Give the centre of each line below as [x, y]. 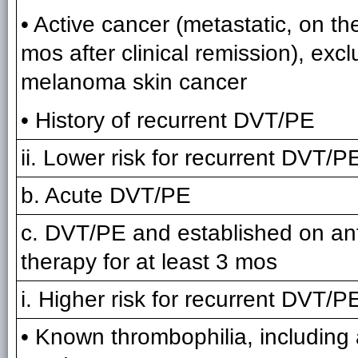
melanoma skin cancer [134, 82]
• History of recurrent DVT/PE [168, 120]
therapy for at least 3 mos [149, 262]
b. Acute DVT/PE [106, 195]
